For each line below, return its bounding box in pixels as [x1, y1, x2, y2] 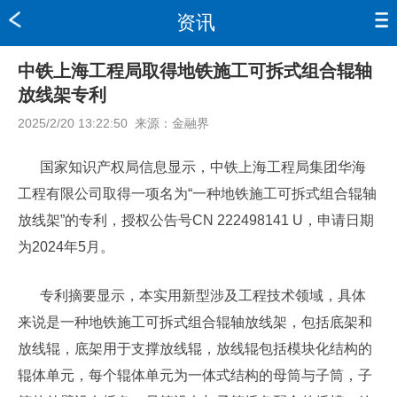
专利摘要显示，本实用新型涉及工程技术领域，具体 [40, 288, 366, 303]
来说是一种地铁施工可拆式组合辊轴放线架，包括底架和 [18, 315, 372, 330]
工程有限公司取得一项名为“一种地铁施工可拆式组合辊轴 [18, 186, 377, 201]
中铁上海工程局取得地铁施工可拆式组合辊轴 [18, 61, 372, 81]
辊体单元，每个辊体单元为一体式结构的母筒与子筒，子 [18, 368, 372, 383]
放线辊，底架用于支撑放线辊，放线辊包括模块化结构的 [18, 341, 372, 356]
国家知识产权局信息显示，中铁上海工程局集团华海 [40, 160, 366, 175]
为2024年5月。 [18, 239, 114, 254]
